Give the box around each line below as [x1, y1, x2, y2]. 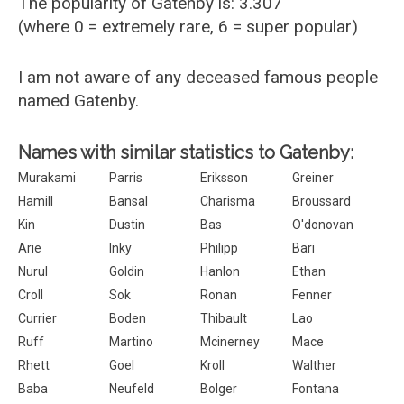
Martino [109, 335, 154, 349]
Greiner [291, 170, 334, 185]
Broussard [291, 194, 351, 208]
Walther [291, 358, 336, 372]
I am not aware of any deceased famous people [18, 67, 378, 87]
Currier [18, 311, 57, 326]
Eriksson [200, 170, 249, 185]
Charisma [200, 194, 256, 208]
